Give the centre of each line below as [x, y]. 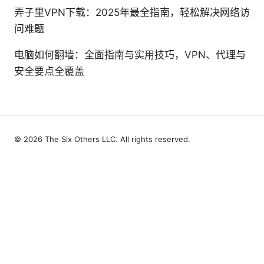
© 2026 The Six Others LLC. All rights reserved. [102, 139]
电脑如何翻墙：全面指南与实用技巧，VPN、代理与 [130, 55]
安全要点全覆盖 [49, 71]
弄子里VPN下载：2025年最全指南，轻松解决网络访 [132, 12]
